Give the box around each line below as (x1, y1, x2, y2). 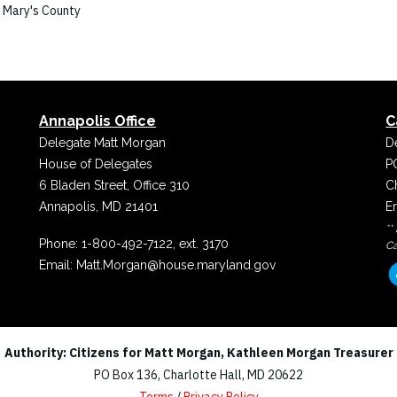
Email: (39, 258, 77, 273)
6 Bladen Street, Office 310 (39, 178, 191, 193)
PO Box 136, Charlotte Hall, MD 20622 (94, 367, 303, 384)
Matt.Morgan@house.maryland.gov (76, 258, 276, 273)
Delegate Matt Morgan (39, 136, 167, 151)
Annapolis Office (39, 113, 157, 130)
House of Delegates (39, 157, 153, 172)
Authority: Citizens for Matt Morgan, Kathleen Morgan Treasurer (4, 345, 393, 362)
